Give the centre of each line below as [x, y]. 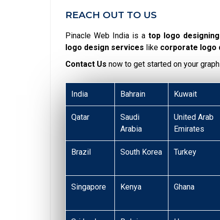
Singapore [89, 187]
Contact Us [86, 64]
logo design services [105, 47]
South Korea [141, 152]
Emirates [189, 129]
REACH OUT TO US [111, 15]
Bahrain [133, 94]
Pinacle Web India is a [107, 35]
